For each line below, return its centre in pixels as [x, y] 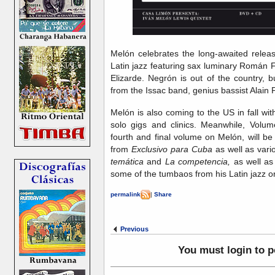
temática [129, 161]
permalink [126, 194]
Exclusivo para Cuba [172, 149]
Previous [134, 229]
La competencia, [198, 161]
